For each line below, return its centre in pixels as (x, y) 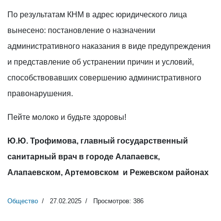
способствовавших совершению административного (104, 77)
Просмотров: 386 (117, 201)
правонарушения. (40, 93)
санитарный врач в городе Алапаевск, (84, 156)
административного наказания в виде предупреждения (109, 46)
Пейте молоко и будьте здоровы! (67, 117)
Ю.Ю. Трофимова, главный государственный (98, 141)
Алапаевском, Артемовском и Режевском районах (108, 172)
